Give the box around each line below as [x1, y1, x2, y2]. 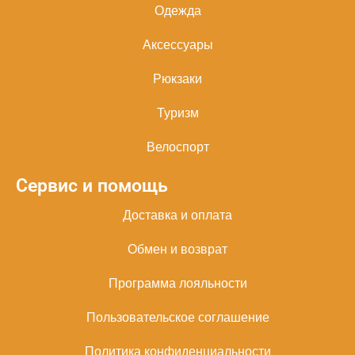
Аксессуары [142, 36, 213, 53]
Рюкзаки [153, 70, 202, 87]
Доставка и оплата [123, 206, 232, 223]
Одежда [154, 2, 201, 19]
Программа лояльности [108, 274, 247, 292]
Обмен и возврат [128, 240, 227, 258]
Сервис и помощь [16, 174, 168, 197]
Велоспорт [146, 138, 209, 155]
